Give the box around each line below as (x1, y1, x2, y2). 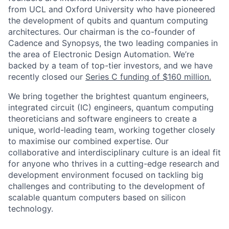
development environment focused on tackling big (8, 170, 203, 180)
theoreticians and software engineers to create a (8, 113, 197, 124)
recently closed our (8, 72, 85, 82)
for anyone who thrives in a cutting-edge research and (8, 158, 219, 169)
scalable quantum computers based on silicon (8, 192, 186, 203)
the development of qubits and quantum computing (8, 15, 208, 26)
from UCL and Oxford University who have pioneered (8, 4, 215, 15)
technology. (8, 203, 53, 214)
